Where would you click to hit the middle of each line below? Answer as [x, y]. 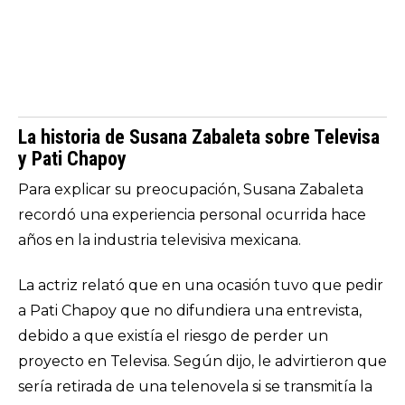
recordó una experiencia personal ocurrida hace [192, 215]
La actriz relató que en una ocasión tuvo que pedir [201, 285]
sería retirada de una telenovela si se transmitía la [195, 386]
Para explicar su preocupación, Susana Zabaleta [191, 189]
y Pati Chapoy [72, 159]
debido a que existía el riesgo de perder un [173, 336]
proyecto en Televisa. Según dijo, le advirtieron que [202, 361]
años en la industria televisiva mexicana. [160, 240]
